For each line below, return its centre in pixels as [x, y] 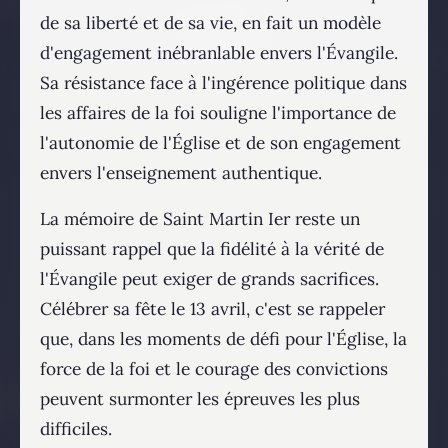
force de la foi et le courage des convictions [214, 369]
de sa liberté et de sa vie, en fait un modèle [210, 23]
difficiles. [76, 429]
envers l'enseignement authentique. [181, 173]
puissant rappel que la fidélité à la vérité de [212, 249]
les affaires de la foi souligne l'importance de [218, 113]
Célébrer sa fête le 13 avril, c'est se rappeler [212, 309]
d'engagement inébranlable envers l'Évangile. [219, 53]
